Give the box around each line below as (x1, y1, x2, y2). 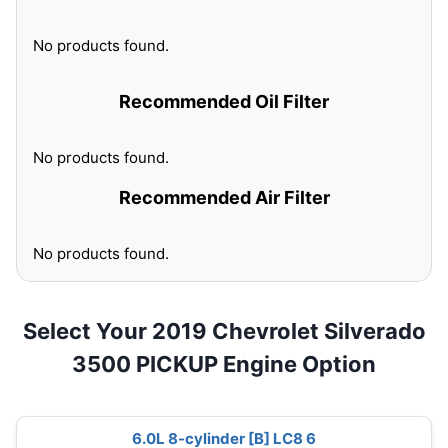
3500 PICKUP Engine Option (72, 351, 376, 377)
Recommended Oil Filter (119, 91, 329, 112)
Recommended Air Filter (118, 187, 330, 208)
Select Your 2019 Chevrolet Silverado (22, 318, 426, 344)
